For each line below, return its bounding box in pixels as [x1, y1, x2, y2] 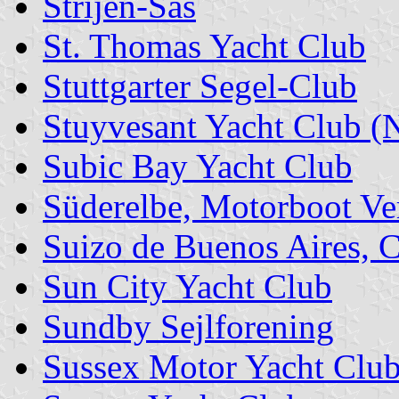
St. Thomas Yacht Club [43, 26, 366, 65]
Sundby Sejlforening [43, 306, 334, 346]
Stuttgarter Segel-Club [43, 66, 357, 105]
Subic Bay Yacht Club [43, 146, 353, 185]
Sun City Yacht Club [43, 266, 332, 305]
